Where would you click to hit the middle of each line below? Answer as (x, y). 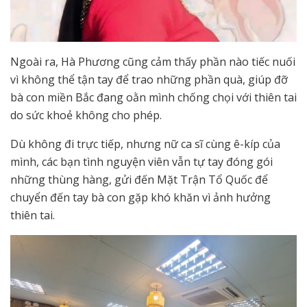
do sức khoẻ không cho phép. (86, 115)
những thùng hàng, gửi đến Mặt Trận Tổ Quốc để (139, 179)
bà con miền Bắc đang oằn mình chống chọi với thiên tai (153, 97)
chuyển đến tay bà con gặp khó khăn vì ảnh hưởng (140, 197)
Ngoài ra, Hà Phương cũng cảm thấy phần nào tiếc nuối (153, 61)
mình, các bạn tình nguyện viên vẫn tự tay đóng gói (142, 161)
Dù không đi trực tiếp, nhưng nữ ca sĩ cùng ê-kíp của (145, 144)
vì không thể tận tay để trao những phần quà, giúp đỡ (149, 79)
